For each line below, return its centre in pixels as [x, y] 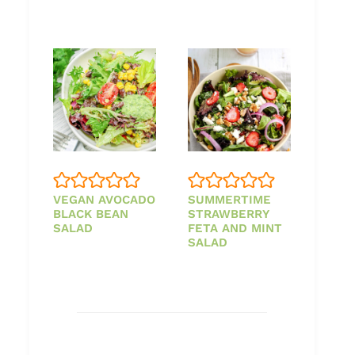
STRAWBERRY [228, 214]
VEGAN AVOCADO [104, 199]
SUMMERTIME [229, 199]
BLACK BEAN [91, 214]
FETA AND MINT [235, 228]
